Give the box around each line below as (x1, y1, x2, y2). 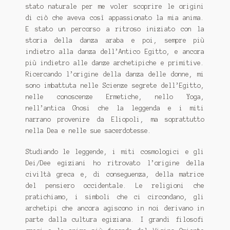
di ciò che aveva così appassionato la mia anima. (25, 14, 205, 21)
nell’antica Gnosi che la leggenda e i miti (25, 104, 205, 111)
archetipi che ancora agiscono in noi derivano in (25, 204, 205, 212)
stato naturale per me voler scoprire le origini (25, 3, 205, 10)
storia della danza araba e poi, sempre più (25, 36, 205, 44)
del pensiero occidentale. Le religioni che (25, 182, 205, 189)
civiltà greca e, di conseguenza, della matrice (25, 170, 205, 178)
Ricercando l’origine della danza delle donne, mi (25, 70, 205, 78)
